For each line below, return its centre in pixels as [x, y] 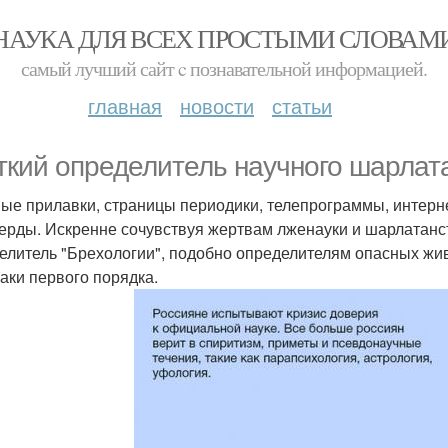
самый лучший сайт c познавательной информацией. [224, 68]
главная [125, 105]
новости [217, 105]
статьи [302, 105]
